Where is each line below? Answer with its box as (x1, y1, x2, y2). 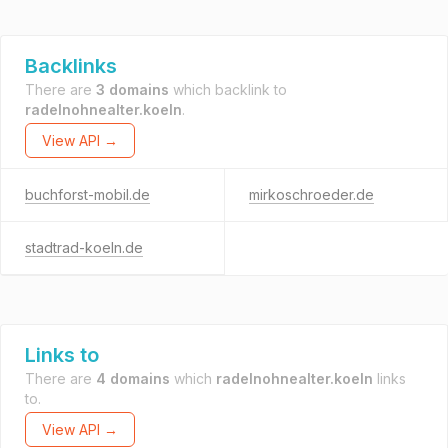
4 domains (96, 370, 170, 387)
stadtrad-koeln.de (25, 239, 143, 256)
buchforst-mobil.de (25, 186, 150, 203)
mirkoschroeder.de (248, 186, 374, 203)
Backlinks (25, 54, 117, 78)
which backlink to (169, 81, 287, 98)
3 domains (96, 81, 169, 98)
